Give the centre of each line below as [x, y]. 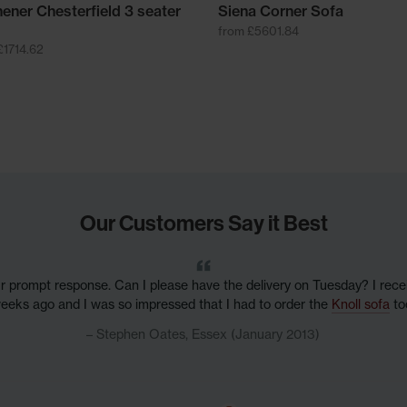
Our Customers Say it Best [203, 222]
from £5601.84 [258, 30]
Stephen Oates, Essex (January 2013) [208, 334]
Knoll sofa [360, 304]
